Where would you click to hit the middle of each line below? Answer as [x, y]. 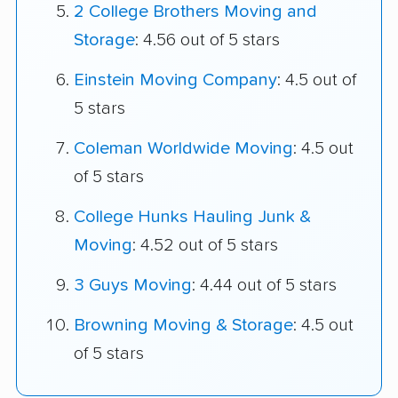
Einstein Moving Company [175, 80]
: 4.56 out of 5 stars [207, 40]
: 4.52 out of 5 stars [205, 246]
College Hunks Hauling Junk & [192, 217]
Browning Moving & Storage [183, 326]
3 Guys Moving [133, 286]
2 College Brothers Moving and [195, 12]
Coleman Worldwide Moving [183, 149]
